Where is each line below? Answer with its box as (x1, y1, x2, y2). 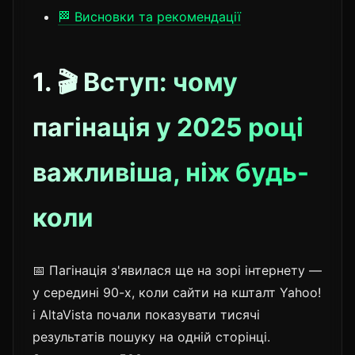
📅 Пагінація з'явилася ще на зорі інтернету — (32, 261, 322, 278)
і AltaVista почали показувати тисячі (32, 306, 260, 323)
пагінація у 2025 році (32, 111, 303, 143)
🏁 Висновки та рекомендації (58, 8, 241, 25)
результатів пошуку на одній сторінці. (32, 328, 270, 345)
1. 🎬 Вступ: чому (32, 66, 238, 97)
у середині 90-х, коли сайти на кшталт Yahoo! (32, 284, 321, 300)
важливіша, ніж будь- (32, 156, 309, 188)
